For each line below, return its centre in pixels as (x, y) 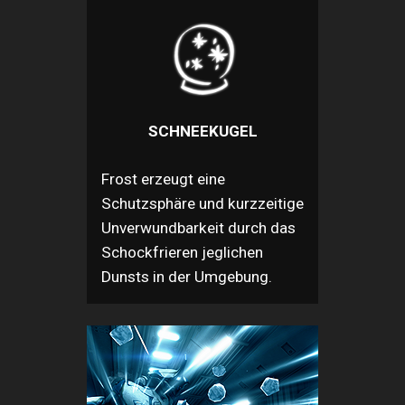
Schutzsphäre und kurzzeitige (202, 203)
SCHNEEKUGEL (202, 131)
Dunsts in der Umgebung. (187, 276)
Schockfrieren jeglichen (182, 252)
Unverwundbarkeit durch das (198, 227)
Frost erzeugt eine (163, 179)
